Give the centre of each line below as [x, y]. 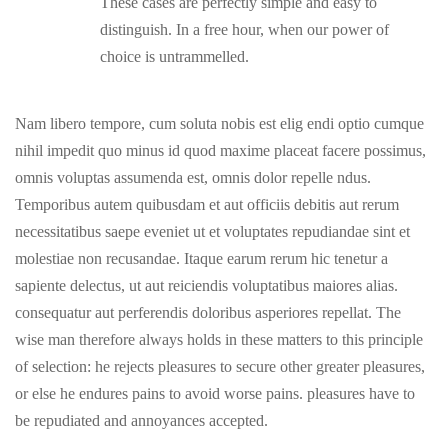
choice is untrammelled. [174, 56]
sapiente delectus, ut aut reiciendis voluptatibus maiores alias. [206, 285]
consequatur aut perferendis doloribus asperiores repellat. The [208, 312]
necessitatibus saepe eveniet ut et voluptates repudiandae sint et [212, 231]
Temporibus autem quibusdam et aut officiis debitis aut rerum [207, 204]
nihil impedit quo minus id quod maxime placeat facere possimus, [220, 150]
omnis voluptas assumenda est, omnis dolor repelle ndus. [193, 177]
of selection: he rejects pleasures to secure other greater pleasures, [220, 366]
